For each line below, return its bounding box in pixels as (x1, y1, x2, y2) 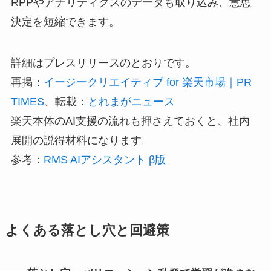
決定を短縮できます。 (10, 16, 120, 28)
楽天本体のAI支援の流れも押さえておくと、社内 (10, 115, 250, 128)
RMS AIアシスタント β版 (43, 154, 166, 166)
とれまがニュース (87, 96, 175, 108)
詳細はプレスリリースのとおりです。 (10, 57, 196, 70)
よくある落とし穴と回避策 (5, 223, 169, 238)
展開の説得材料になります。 (10, 134, 152, 147)
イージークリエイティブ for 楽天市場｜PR (43, 76, 252, 89)
